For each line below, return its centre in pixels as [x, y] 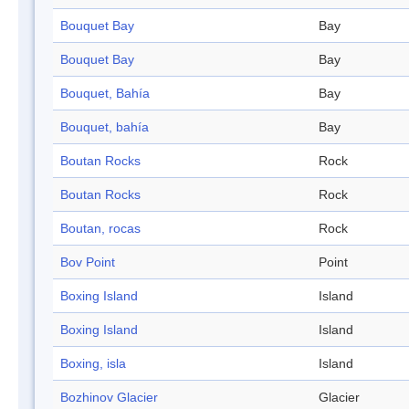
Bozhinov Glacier [109, 398]
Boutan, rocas [100, 229]
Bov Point [88, 262]
